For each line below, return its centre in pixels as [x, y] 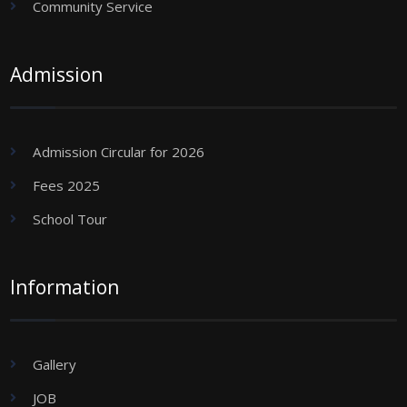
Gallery [55, 364]
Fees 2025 [67, 185]
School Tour [70, 218]
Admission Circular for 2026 [119, 151]
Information [65, 287]
